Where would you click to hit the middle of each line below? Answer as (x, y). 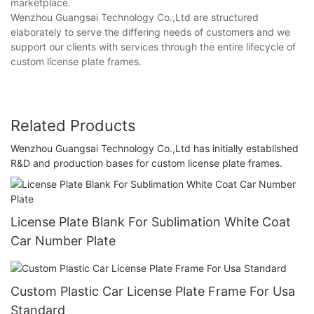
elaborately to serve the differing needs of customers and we (150, 32)
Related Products (73, 126)
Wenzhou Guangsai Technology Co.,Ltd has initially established (155, 148)
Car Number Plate (63, 240)
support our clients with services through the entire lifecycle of (153, 47)
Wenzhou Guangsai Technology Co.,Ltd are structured (135, 18)
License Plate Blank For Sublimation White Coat (151, 221)
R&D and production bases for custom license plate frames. (146, 163)
